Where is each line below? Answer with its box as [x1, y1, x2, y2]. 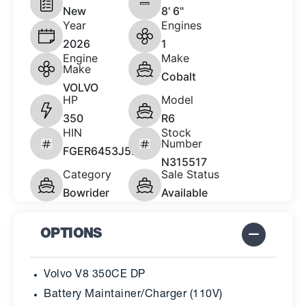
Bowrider [63, 186, 109, 200]
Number [161, 137, 202, 151]
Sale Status [161, 167, 219, 182]
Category [63, 167, 111, 182]
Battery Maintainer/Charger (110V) [44, 289, 223, 301]
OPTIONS [40, 227, 102, 242]
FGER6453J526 [63, 144, 145, 158]
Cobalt [161, 70, 196, 84]
